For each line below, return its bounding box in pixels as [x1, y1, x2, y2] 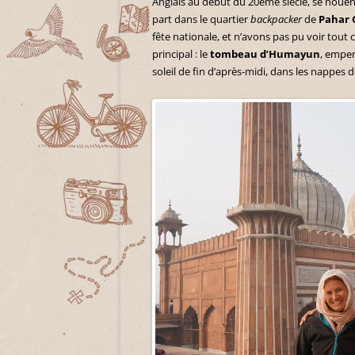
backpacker [250, 12, 302, 27]
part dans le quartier [152, 12, 250, 27]
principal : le [152, 47, 210, 62]
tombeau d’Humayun [210, 47, 320, 62]
